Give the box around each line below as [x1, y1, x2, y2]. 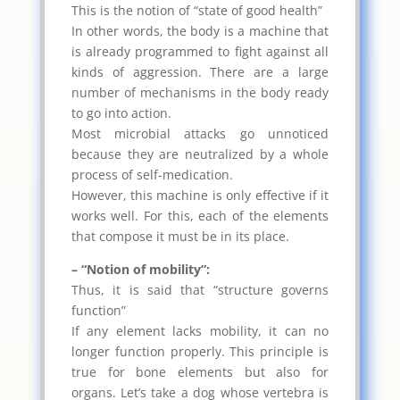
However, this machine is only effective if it [71, 186, 329, 204]
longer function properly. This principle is [71, 342, 329, 360]
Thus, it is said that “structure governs [71, 280, 329, 298]
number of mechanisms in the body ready [71, 83, 329, 101]
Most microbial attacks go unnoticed [71, 124, 329, 142]
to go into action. [71, 104, 171, 121]
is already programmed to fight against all [71, 42, 329, 60]
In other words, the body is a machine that [71, 21, 329, 39]
